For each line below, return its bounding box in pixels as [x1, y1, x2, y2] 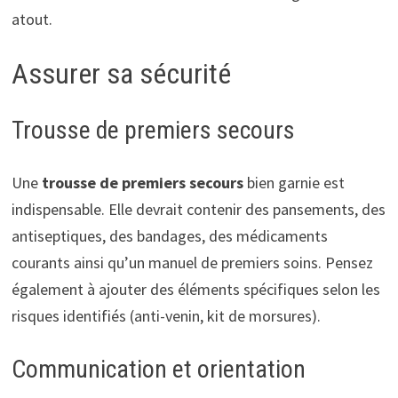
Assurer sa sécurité [11, 56, 231, 91]
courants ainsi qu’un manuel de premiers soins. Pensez [11, 251, 373, 273]
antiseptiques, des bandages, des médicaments [11, 225, 328, 246]
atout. [11, 8, 52, 29]
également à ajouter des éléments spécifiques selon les [11, 278, 380, 299]
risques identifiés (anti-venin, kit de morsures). [11, 305, 321, 326]
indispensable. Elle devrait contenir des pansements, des [11, 198, 386, 219]
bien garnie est [243, 171, 345, 193]
